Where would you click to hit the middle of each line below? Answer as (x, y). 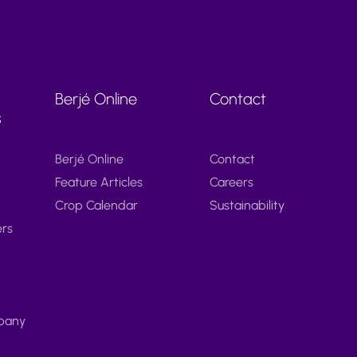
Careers (231, 182)
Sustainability (247, 205)
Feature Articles (99, 182)
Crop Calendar (97, 205)
